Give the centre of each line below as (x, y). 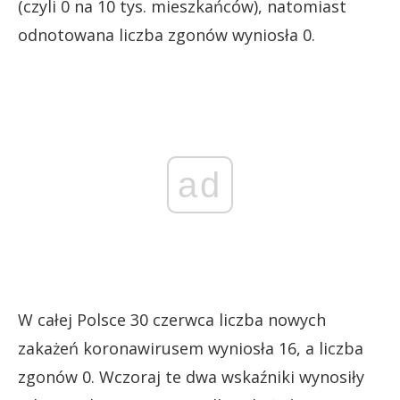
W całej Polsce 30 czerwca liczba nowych (172, 319)
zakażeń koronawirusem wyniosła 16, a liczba (191, 348)
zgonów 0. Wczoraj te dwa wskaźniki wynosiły (191, 376)
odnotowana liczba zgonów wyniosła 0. (167, 35)
